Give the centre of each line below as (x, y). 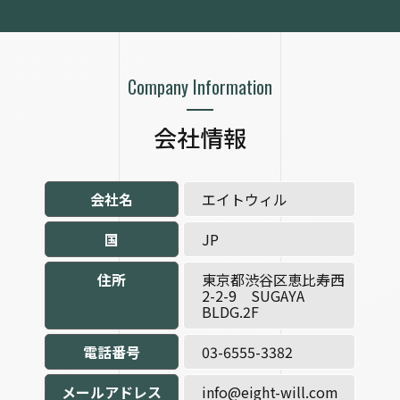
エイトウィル (245, 199)
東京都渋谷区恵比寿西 (273, 279)
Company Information (200, 87)
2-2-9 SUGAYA (253, 296)
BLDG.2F (230, 312)
